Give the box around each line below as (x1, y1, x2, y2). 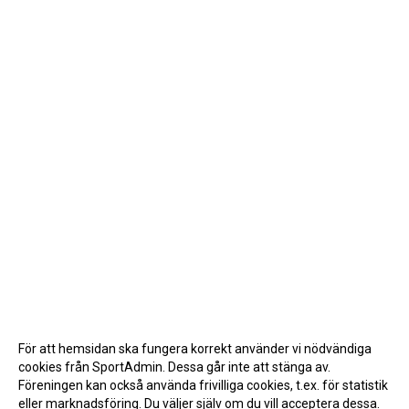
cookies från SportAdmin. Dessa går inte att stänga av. (18, 360, 330, 374)
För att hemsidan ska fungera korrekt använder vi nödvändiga (18, 341, 372, 356)
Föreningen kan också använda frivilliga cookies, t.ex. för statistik (18, 378, 388, 393)
